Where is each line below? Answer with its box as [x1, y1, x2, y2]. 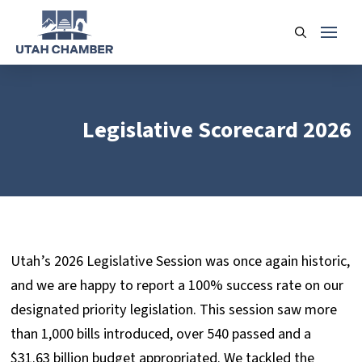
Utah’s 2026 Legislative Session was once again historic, [11, 250, 351, 271]
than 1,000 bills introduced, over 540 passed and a [11, 323, 312, 344]
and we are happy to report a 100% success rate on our [11, 275, 344, 296]
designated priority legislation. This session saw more [11, 299, 338, 320]
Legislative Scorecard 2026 [82, 114, 351, 146]
